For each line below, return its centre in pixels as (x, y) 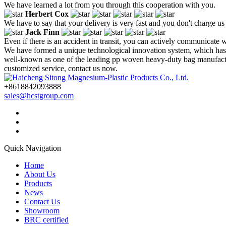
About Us (40, 174)
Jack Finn (42, 32)
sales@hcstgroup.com (39, 95)
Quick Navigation (33, 148)
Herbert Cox (47, 14)
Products (38, 183)
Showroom (42, 210)
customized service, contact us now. (61, 68)
